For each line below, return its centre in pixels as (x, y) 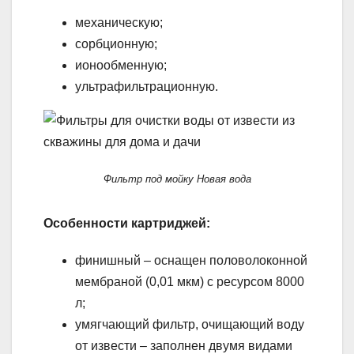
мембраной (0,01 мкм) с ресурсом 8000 (190, 282)
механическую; (119, 23)
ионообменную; (121, 66)
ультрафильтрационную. (147, 87)
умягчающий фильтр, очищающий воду (190, 325)
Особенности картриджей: (127, 224)
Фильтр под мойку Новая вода (177, 179)
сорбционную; (116, 44)
